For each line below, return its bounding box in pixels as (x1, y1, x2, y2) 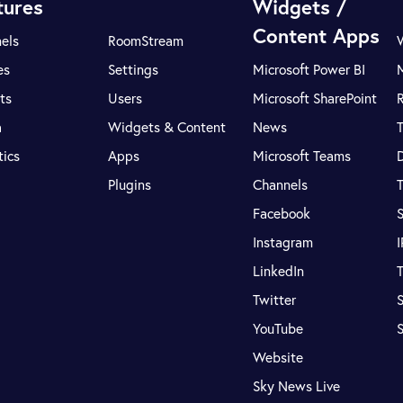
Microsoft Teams (252, 147, 351, 166)
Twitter (252, 291, 296, 309)
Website (252, 348, 303, 367)
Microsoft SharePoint (252, 89, 377, 108)
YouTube (252, 319, 303, 338)
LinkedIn (252, 262, 304, 281)
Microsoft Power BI (252, 60, 365, 79)
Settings (108, 60, 159, 79)
